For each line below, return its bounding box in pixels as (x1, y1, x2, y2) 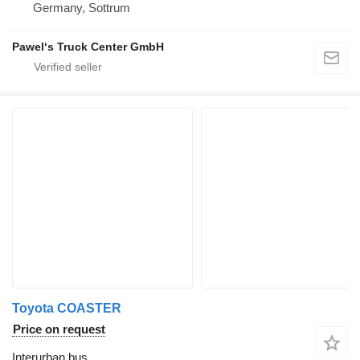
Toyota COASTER (12, 301, 121, 316)
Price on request (13, 322, 105, 337)
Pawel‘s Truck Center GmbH (12, 40, 164, 54)
